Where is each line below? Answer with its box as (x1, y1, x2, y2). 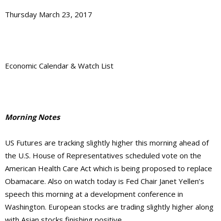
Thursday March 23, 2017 (5, 9, 92, 20)
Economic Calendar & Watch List (5, 61, 113, 71)
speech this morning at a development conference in (5, 189, 183, 199)
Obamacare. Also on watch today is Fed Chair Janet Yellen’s (5, 176, 204, 186)
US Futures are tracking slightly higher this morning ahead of (5, 138, 209, 148)
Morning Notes (5, 112, 60, 122)
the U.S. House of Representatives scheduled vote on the (5, 150, 201, 161)
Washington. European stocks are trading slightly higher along (5, 202, 214, 212)
